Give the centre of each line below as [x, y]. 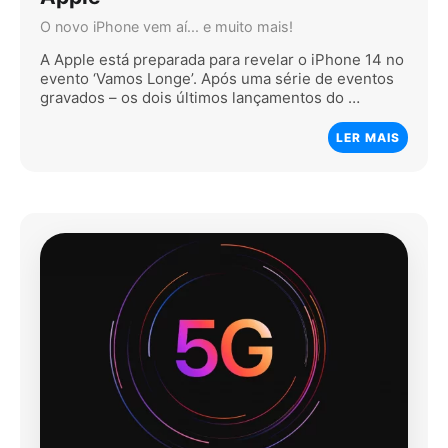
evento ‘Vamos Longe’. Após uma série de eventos [217, 79]
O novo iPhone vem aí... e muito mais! [166, 27]
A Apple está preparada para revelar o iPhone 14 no [222, 60]
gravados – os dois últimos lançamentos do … [200, 98]
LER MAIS [368, 138]
